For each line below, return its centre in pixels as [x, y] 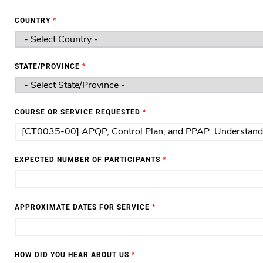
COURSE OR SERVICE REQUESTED [79, 112]
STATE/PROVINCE [48, 66]
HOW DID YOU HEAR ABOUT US [73, 255]
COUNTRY [34, 21]
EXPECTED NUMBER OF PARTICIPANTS [89, 160]
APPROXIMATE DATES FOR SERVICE [83, 207]
